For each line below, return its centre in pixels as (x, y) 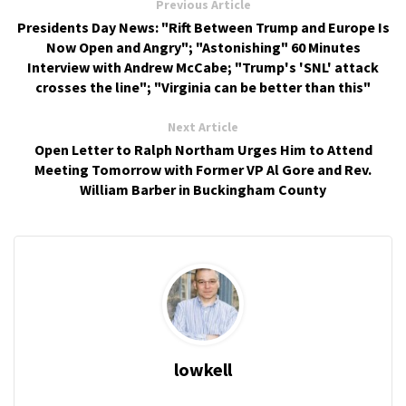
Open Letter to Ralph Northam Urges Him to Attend (203, 150)
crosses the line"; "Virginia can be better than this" (203, 87)
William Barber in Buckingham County (203, 190)
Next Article (203, 127)
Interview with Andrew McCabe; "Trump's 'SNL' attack (203, 68)
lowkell (203, 370)
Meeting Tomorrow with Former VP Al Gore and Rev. (203, 170)
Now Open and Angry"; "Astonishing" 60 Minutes (203, 48)
